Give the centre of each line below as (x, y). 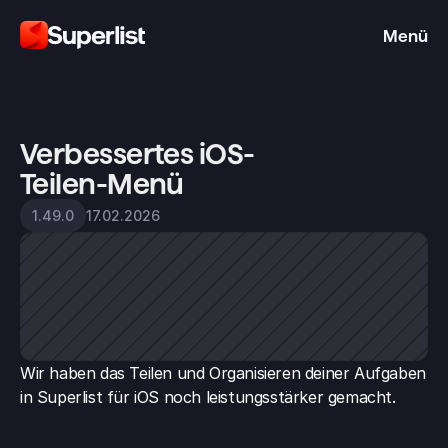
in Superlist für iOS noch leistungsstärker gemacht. (208, 397)
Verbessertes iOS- (137, 154)
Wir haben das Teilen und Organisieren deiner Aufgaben (223, 373)
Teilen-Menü (102, 184)
